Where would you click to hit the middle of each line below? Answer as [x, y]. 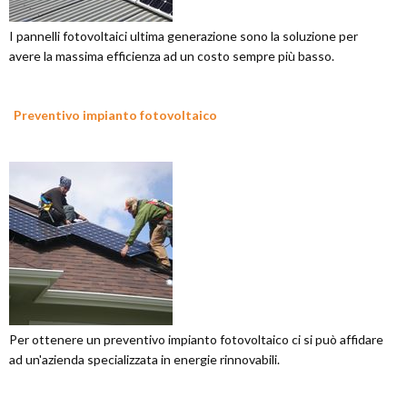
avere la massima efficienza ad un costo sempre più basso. [172, 56]
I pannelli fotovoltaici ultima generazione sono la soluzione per [184, 36]
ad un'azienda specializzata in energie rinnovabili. [144, 360]
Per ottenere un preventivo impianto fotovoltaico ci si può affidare [196, 340]
